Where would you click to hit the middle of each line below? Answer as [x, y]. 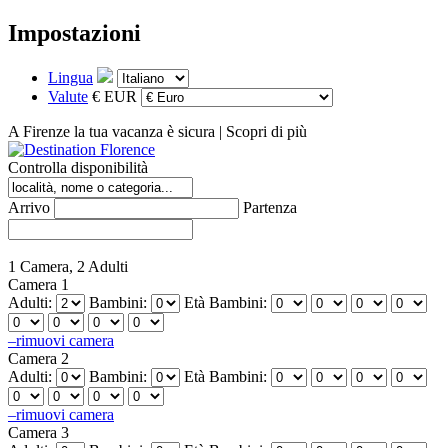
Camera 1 [38, 284]
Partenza [270, 207]
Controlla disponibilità [78, 167]
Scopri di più [266, 131]
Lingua [70, 77]
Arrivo [29, 207]
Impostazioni [74, 32]
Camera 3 [38, 432]
